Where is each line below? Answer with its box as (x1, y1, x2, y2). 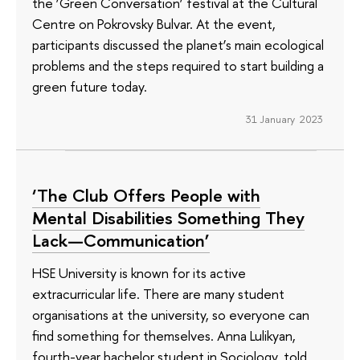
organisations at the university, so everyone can (32, 305, 309, 324)
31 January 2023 (245, 111, 323, 126)
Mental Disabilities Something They (32, 206, 305, 231)
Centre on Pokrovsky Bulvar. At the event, (32, 14, 276, 34)
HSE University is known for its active (32, 263, 246, 282)
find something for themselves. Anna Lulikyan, (32, 325, 296, 345)
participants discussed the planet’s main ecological (32, 35, 324, 55)
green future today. (32, 77, 147, 96)
